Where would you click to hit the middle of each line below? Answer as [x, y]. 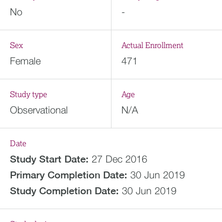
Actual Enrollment [152, 46]
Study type [28, 95]
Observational [39, 110]
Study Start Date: [49, 159]
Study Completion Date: [64, 191]
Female [25, 61]
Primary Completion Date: [69, 175]
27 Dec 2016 [119, 159]
